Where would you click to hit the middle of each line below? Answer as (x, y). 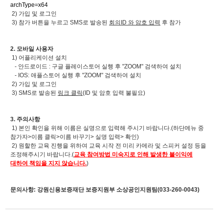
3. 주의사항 (25, 119)
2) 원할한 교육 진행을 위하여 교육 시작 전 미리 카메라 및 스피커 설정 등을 (109, 146)
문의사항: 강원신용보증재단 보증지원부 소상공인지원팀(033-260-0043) (105, 190)
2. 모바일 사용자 (32, 49)
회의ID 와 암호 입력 (135, 22)
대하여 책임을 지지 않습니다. (49, 163)
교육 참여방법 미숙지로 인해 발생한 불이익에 (133, 154)
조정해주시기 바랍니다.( (42, 154)
